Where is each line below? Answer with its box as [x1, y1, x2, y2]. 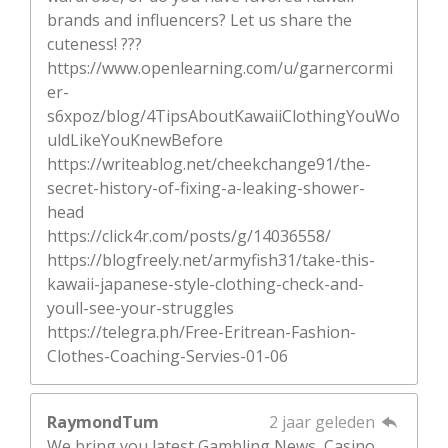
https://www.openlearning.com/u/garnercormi [47, 56, 393, 79]
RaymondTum [47, 410, 159, 433]
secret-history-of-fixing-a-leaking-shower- [47, 176, 365, 199]
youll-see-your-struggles [47, 296, 234, 319]
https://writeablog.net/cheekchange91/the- [47, 152, 371, 175]
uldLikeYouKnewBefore [47, 128, 223, 151]
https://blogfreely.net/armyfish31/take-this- [47, 248, 375, 271]
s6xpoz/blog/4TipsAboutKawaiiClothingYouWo [47, 104, 400, 127]
